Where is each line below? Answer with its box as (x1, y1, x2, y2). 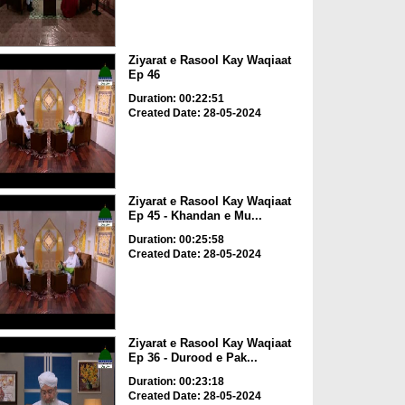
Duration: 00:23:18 (127, 374, 224, 388)
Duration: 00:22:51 (127, 91, 224, 105)
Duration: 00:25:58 (127, 233, 224, 247)
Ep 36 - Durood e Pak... (127, 350, 258, 364)
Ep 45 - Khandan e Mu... (127, 209, 262, 223)
